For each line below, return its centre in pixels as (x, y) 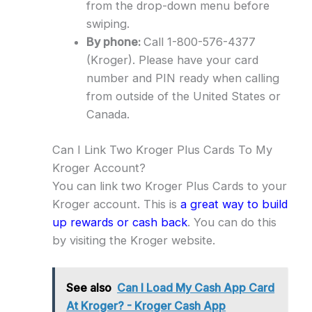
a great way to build (234, 204)
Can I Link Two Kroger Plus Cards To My (162, 149)
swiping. (108, 24)
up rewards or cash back (119, 222)
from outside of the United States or (183, 96)
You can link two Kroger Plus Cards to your (169, 186)
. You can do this (232, 222)
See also (89, 288)
